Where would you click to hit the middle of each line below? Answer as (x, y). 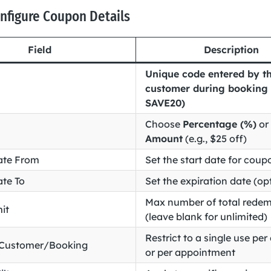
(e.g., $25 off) (214, 139)
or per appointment (190, 253)
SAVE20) (165, 103)
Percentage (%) (219, 124)
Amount (164, 139)
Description (231, 50)
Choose (164, 124)
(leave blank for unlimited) (206, 217)
